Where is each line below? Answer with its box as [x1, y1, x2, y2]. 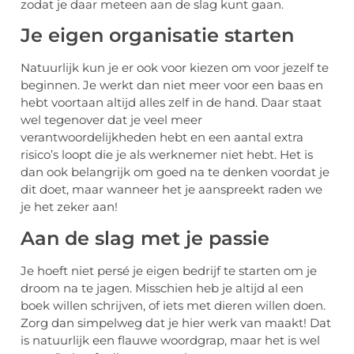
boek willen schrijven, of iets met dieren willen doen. [21, 297, 326, 313]
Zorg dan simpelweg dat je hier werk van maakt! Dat [21, 314, 331, 330]
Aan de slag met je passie [21, 226, 269, 250]
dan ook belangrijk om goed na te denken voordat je [21, 164, 330, 180]
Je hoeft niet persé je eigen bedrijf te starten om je [21, 262, 317, 278]
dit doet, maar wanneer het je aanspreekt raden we [21, 182, 322, 198]
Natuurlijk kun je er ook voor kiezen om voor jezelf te [21, 60, 329, 76]
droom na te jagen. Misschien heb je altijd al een [21, 280, 303, 296]
